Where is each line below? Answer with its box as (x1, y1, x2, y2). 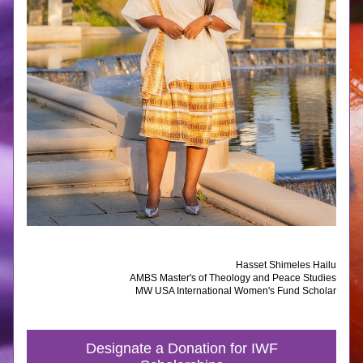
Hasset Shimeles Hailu (236, 259, 336, 271)
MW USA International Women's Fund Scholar (135, 285, 336, 297)
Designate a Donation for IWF (85, 340, 278, 357)
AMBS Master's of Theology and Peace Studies (130, 272, 336, 284)
